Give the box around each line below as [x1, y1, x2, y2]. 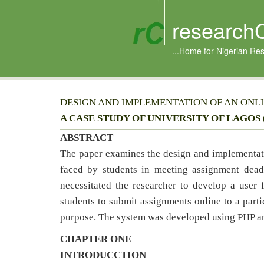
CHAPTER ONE [60, 233, 131, 245]
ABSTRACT [60, 132, 113, 143]
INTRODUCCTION [60, 249, 146, 260]
